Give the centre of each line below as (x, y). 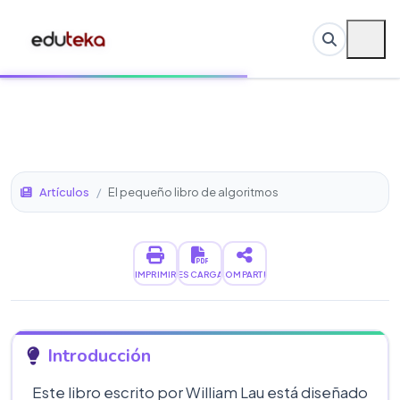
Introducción (99, 356)
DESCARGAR (200, 274)
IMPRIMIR (155, 274)
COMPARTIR (245, 274)
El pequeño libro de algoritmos (193, 192)
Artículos (64, 192)
